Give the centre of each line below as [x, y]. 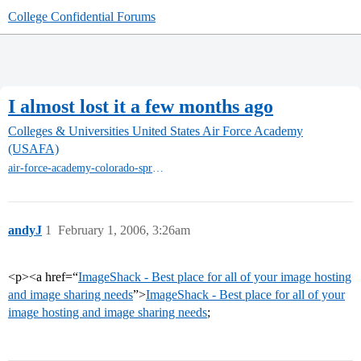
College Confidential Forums [82, 17]
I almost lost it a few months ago [141, 106]
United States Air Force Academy [218, 131]
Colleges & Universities [68, 131]
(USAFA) [33, 149]
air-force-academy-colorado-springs [158, 168]
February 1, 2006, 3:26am [124, 230]
